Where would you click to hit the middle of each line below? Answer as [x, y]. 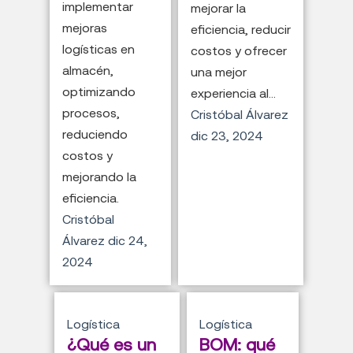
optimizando [99, 92]
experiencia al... [233, 93]
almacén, [88, 71]
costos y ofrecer [238, 51]
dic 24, [128, 241]
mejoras [85, 28]
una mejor [218, 72]
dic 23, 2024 [227, 136]
